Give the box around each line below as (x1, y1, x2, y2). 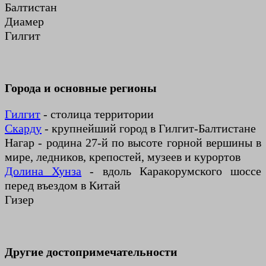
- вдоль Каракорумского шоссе (81, 164, 262, 178)
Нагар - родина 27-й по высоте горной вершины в (5, 136, 261, 149)
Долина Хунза (5, 164, 82, 178)
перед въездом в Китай (5, 179, 121, 192)
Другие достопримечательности (5, 245, 178, 258)
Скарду (5, 122, 42, 135)
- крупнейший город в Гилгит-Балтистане (42, 122, 256, 135)
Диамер (5, 15, 44, 28)
